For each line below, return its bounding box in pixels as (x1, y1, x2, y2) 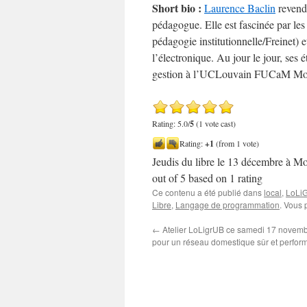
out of (152, 171, 180, 185)
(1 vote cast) (194, 118, 236, 129)
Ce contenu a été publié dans (152, 186, 264, 198)
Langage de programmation (175, 199, 280, 210)
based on (186, 171, 230, 185)
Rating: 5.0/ (152, 118, 190, 129)
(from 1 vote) (214, 138, 259, 149)
